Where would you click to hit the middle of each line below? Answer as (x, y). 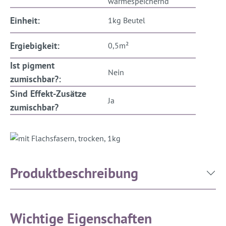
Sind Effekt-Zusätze (48, 94)
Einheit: (25, 20)
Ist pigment (32, 66)
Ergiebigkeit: (35, 45)
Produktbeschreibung (74, 173)
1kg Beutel (127, 20)
